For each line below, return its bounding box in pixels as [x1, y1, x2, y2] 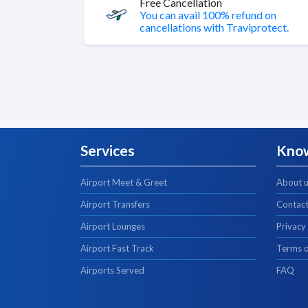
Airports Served [80, 265, 144, 276]
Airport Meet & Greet [80, 177, 167, 188]
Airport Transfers [80, 199, 150, 210]
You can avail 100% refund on [139, 8, 276, 21]
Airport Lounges [80, 221, 145, 232]
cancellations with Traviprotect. [139, 21, 289, 34]
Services [80, 142, 135, 159]
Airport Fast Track [80, 243, 154, 254]
